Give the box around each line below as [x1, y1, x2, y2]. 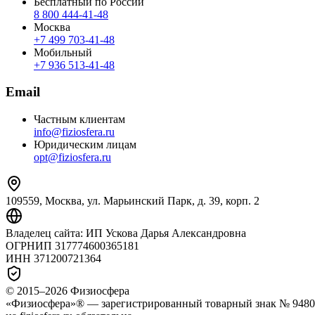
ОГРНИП [6, 240, 55, 252]
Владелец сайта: [6, 227, 86, 240]
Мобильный [34, 46, 92, 58]
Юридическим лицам [34, 139, 136, 151]
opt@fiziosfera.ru [34, 151, 111, 164]
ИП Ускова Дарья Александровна [86, 227, 246, 240]
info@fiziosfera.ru [34, 126, 115, 139]
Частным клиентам [34, 113, 125, 126]
